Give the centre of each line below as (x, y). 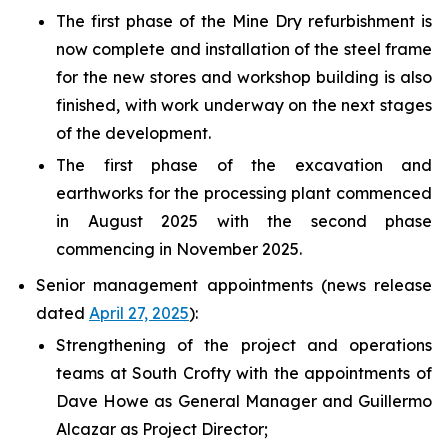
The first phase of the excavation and (244, 165)
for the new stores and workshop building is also (244, 77)
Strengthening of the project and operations (244, 345)
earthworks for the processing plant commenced (244, 193)
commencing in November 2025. (179, 249)
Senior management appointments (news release (234, 285)
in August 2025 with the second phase (244, 221)
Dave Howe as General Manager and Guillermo (244, 401)
